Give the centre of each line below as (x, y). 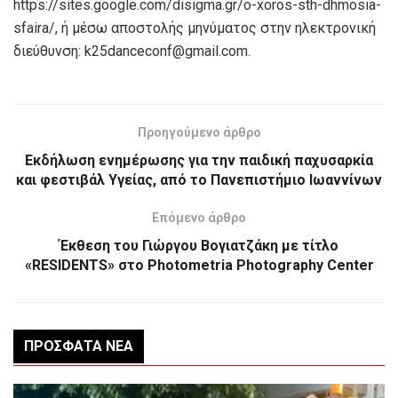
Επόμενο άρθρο (199, 217)
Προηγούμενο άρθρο (199, 132)
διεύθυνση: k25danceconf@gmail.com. (132, 51)
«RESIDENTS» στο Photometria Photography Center (199, 265)
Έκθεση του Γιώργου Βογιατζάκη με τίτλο (199, 245)
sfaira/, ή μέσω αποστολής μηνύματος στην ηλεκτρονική (195, 28)
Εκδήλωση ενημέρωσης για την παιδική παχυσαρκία (199, 160)
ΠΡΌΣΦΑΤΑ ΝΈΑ (79, 346)
